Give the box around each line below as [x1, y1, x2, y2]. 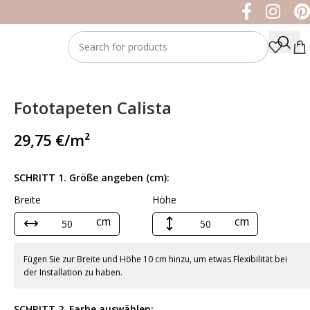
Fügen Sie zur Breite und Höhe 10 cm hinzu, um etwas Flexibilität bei [24, 253, 287, 265]
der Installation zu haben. [24, 266, 122, 278]
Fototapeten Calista [14, 96, 172, 119]
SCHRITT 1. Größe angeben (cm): [14, 171, 170, 184]
